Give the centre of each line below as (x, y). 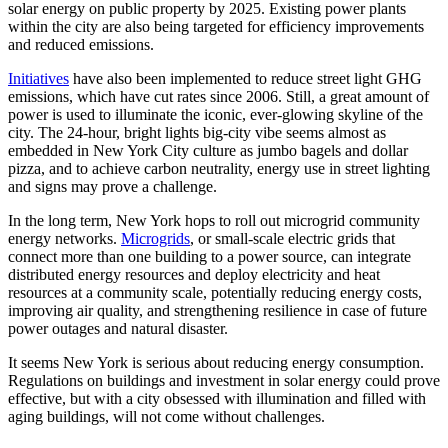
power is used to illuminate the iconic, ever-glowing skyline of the (215, 114)
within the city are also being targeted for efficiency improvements (216, 26)
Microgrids (155, 238)
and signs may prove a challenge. (112, 186)
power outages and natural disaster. (118, 328)
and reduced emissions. (81, 44)
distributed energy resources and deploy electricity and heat (194, 274)
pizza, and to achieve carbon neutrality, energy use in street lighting (219, 168)
